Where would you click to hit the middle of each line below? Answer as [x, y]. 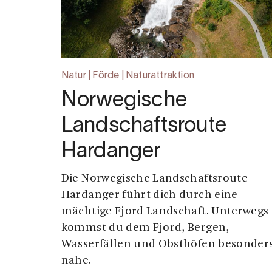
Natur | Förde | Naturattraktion [127, 76]
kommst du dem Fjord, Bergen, [145, 228]
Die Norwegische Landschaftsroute [154, 179]
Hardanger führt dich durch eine [149, 195]
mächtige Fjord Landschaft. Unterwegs [165, 212]
